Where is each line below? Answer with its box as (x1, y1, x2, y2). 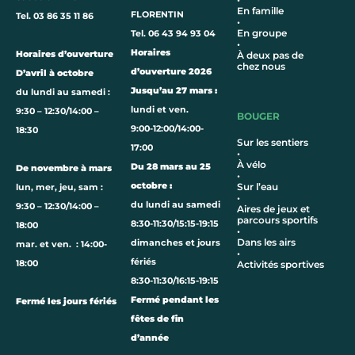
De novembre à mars (16, 162, 112, 174)
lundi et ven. (130, 104, 189, 116)
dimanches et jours (130, 237, 220, 249)
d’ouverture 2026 (130, 66, 212, 78)
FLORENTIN (130, 9, 184, 21)
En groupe (237, 26, 288, 39)
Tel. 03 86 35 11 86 (16, 10, 94, 21)
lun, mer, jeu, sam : (16, 181, 103, 193)
